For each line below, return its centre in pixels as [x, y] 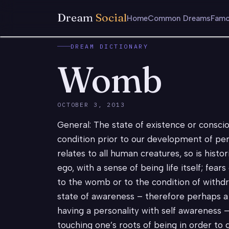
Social [110, 18]
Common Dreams [179, 18]
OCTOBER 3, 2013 [91, 105]
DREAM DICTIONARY [109, 46]
